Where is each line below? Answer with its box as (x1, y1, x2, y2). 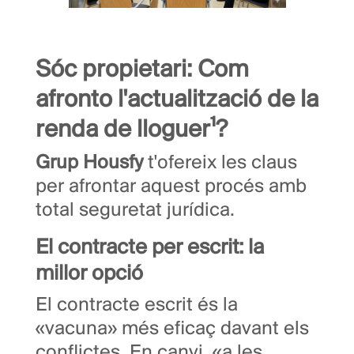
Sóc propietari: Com (36, 58, 249, 84)
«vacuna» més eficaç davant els (36, 319, 309, 340)
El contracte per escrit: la (36, 237, 264, 260)
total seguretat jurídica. (36, 201, 235, 221)
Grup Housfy (36, 153, 143, 174)
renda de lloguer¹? (36, 118, 228, 144)
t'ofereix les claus (143, 153, 297, 174)
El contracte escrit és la (36, 296, 238, 316)
